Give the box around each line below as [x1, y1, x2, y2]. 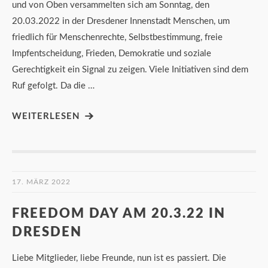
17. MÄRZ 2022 [12, 178, 71, 185]
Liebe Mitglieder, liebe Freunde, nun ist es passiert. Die [12, 253, 226, 263]
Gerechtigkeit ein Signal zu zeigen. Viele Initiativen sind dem [12, 65, 248, 74]
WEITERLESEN [12, 111, 80, 121]
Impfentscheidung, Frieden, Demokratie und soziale [12, 48, 211, 58]
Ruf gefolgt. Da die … [12, 81, 95, 90]
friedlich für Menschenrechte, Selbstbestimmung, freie [12, 32, 223, 42]
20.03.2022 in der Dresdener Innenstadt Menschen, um [12, 16, 230, 26]
